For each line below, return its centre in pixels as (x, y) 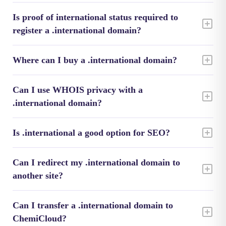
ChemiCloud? (40, 218)
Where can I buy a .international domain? (95, 60)
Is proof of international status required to (95, 17)
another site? (38, 176)
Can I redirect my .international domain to (96, 162)
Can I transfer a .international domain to (93, 205)
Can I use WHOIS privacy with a (78, 90)
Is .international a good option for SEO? (91, 133)
